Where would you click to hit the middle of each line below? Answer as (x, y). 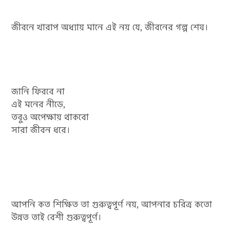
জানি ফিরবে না (38, 92)
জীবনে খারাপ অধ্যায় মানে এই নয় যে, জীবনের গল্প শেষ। (110, 27)
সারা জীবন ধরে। (41, 130)
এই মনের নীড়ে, (39, 104)
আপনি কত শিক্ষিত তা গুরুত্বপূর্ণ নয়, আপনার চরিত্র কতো (112, 205)
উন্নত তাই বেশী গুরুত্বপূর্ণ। (57, 217)
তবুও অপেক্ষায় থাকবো (50, 117)
